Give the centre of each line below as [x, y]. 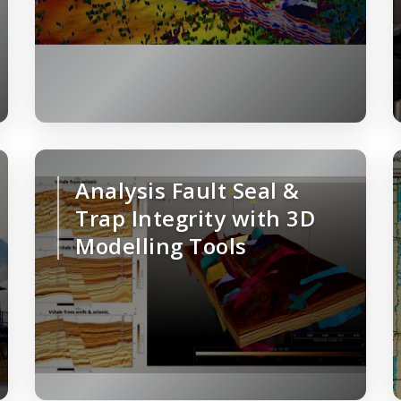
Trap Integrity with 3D [195, 218]
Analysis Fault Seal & [188, 191]
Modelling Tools [161, 246]
